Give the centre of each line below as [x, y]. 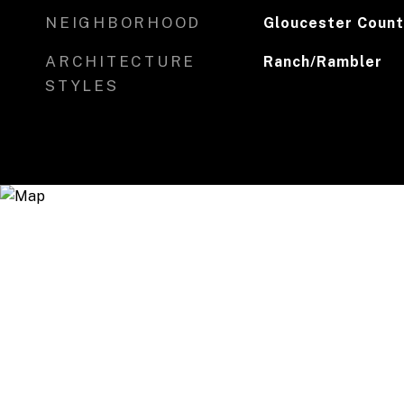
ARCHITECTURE [120, 61]
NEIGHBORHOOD [123, 23]
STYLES [82, 86]
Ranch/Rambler [322, 62]
